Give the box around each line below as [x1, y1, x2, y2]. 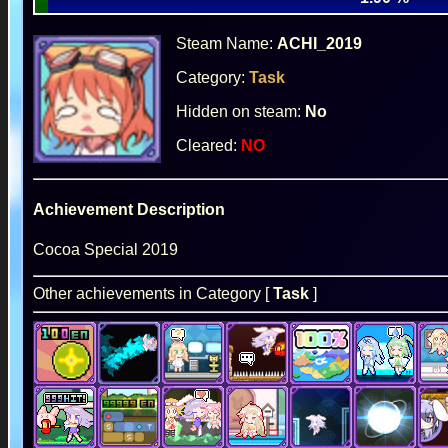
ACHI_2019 [276, 35, 362, 53]
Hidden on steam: [175, 103, 305, 121]
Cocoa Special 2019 [32, 240, 178, 258]
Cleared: [175, 137, 241, 155]
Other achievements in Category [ [32, 284, 273, 302]
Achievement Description [32, 201, 225, 219]
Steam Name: [175, 35, 277, 53]
